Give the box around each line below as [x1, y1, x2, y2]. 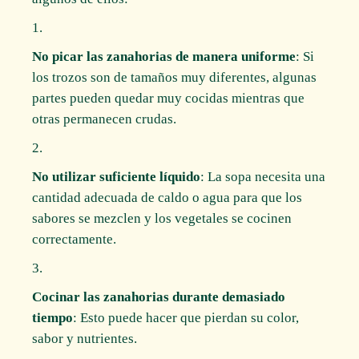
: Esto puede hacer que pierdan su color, [73, 309, 300, 325]
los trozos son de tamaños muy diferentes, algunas [32, 69, 317, 85]
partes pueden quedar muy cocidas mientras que [32, 90, 305, 106]
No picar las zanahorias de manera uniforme [32, 48, 296, 64]
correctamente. [32, 231, 117, 247]
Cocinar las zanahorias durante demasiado [32, 288, 286, 305]
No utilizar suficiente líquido [32, 168, 201, 184]
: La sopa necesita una [200, 168, 326, 184]
